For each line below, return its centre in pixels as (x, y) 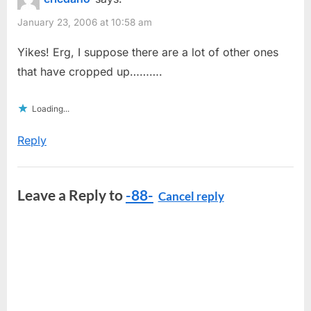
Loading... (51, 109)
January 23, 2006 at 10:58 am (85, 22)
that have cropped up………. (90, 72)
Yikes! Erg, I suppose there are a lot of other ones (148, 52)
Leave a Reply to (72, 195)
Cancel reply (191, 197)
